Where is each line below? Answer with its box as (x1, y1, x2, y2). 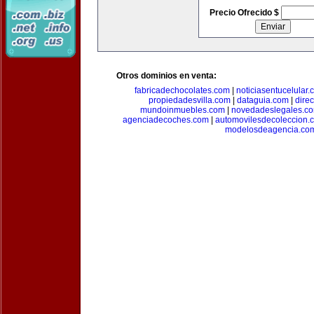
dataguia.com (236, 95, 289, 105)
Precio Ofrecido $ (209, 8, 281, 18)
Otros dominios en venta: (116, 71, 217, 81)
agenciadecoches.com (123, 115, 209, 125)
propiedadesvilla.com (148, 95, 231, 105)
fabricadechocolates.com (134, 86, 230, 95)
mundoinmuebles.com (140, 105, 225, 115)
